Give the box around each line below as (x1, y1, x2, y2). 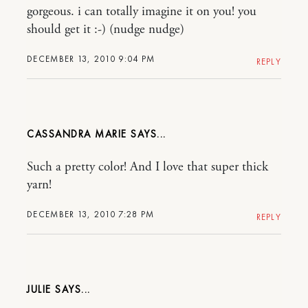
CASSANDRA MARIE (27, 127, 127, 142)
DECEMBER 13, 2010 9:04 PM (27, 53, 155, 65)
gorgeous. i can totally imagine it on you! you (27, 3, 256, 21)
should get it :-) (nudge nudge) (27, 21, 184, 38)
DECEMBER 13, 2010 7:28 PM (27, 208, 155, 221)
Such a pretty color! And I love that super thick (27, 159, 268, 176)
